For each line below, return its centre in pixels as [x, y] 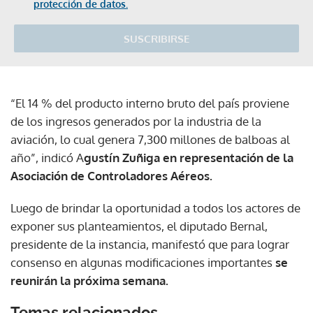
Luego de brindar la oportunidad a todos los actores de [155, 208]
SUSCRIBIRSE [156, 38]
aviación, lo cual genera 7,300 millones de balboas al [150, 139]
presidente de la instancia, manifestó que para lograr [150, 244]
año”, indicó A [47, 157]
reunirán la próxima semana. [89, 280]
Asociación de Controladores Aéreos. [111, 175]
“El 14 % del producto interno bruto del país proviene [150, 103]
